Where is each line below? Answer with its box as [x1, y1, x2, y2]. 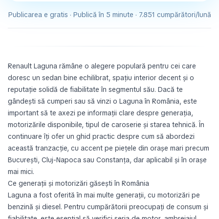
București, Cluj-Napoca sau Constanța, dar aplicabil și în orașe [8, 155, 207, 164]
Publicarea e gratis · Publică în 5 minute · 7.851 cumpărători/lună [8, 10, 211, 19]
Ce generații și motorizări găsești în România [8, 179, 149, 188]
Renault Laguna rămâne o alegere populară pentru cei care [8, 62, 196, 70]
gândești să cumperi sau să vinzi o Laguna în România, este [8, 97, 197, 106]
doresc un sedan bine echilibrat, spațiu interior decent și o [8, 73, 194, 82]
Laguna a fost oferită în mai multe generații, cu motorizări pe [8, 191, 200, 199]
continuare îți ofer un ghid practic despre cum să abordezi [8, 132, 195, 141]
